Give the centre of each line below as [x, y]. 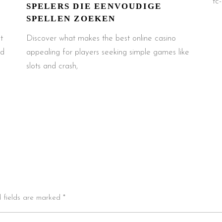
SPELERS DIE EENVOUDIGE [94, 6]
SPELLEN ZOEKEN [71, 19]
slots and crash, [52, 66]
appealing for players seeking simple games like [108, 52]
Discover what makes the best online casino [101, 38]
